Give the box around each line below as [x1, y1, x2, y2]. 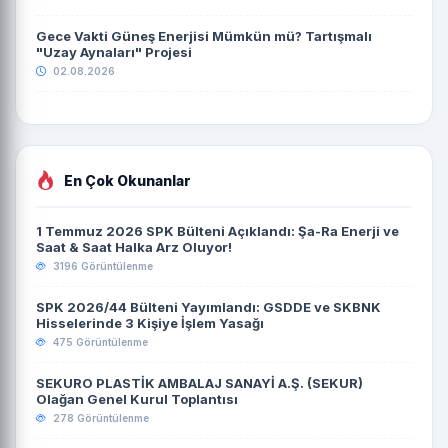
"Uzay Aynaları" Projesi [36, 43, 192, 60]
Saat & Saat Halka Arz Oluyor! [36, 238, 232, 255]
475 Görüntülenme [50, 335, 148, 348]
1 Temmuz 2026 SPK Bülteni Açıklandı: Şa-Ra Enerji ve [36, 222, 399, 239]
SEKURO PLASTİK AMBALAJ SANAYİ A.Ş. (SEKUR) [36, 374, 363, 391]
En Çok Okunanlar [64, 172, 191, 189]
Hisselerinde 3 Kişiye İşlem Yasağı [36, 314, 264, 331]
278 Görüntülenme [50, 411, 149, 424]
